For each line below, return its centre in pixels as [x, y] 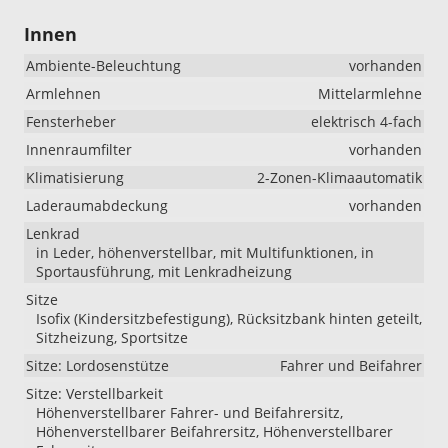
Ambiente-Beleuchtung [103, 66]
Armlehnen [63, 94]
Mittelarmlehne [370, 94]
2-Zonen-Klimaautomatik [339, 178]
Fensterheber [71, 122]
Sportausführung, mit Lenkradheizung [164, 272]
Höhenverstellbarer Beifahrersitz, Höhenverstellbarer [214, 432]
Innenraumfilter [79, 150]
